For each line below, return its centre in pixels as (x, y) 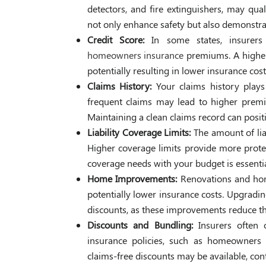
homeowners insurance (135, 55)
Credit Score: (120, 40)
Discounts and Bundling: (143, 225)
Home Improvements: (134, 179)
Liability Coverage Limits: (141, 132)
